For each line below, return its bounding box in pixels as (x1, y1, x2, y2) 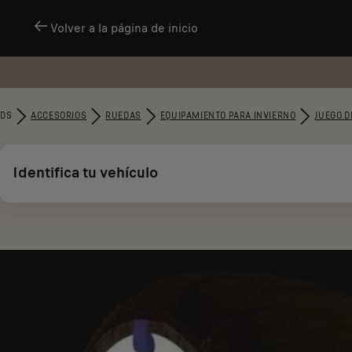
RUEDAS (105, 111, 141, 121)
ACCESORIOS (31, 111, 87, 121)
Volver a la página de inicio (50, 20, 198, 37)
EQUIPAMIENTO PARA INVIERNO (159, 111, 296, 121)
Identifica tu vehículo (13, 162, 158, 183)
